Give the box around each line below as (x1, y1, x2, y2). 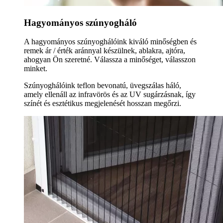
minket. (24, 64, 47, 73)
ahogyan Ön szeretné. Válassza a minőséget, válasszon (24, 55, 196, 64)
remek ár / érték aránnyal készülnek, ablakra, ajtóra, (24, 46, 185, 55)
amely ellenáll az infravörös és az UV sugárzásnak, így (24, 90, 196, 99)
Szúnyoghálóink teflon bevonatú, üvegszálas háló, (24, 81, 181, 90)
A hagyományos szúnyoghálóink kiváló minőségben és (24, 37, 197, 46)
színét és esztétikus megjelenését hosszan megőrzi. (24, 99, 181, 108)
